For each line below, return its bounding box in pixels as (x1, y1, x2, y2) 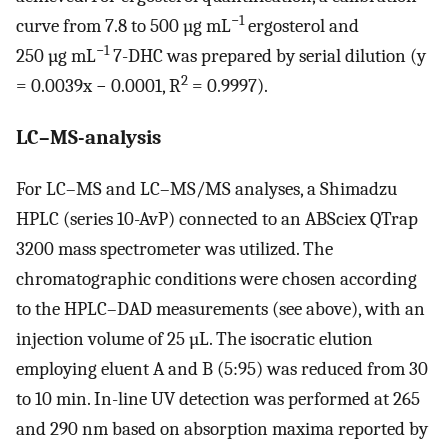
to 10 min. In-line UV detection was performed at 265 (16, 387, 420, 410)
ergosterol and (244, 15, 359, 38)
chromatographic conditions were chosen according (16, 267, 417, 290)
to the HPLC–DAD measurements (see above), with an (16, 297, 425, 320)
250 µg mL (16, 45, 96, 68)
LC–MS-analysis (16, 125, 161, 150)
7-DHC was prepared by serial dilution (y (109, 45, 430, 68)
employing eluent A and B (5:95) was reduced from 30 (16, 357, 428, 380)
